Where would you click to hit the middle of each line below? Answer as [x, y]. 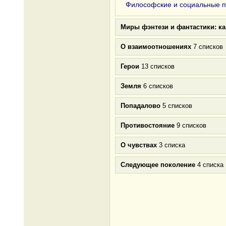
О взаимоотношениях [156, 47]
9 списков [190, 125]
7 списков [207, 47]
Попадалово [140, 106]
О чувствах [139, 145]
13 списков [157, 66]
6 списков [157, 86]
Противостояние [148, 125]
